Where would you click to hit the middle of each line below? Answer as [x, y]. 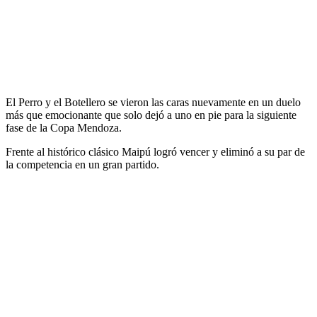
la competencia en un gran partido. [84, 165]
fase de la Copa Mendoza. [65, 128]
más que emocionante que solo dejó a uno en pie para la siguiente [151, 115]
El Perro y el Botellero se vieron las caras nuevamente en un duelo [153, 103]
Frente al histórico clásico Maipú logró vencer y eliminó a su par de [155, 152]
